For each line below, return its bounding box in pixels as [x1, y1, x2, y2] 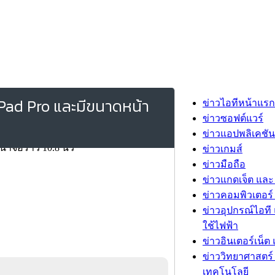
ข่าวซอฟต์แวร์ [203, 113, 263, 123]
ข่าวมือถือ [203, 159, 246, 169]
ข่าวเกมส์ [203, 144, 242, 154]
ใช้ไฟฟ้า [203, 220, 238, 231]
